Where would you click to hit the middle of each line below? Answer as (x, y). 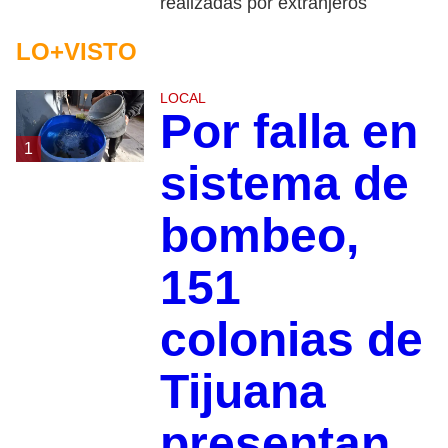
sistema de (284, 183)
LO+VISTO (76, 51)
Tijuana (242, 391)
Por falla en (288, 131)
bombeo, (259, 235)
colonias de (291, 339)
